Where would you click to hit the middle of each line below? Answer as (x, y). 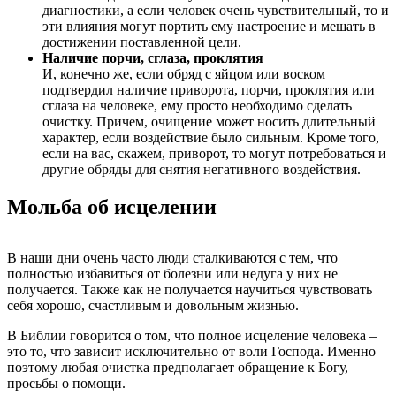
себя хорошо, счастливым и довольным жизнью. (153, 306)
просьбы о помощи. (66, 384)
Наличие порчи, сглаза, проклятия (153, 57)
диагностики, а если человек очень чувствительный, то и (216, 10)
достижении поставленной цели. (142, 42)
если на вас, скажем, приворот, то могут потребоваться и (214, 153)
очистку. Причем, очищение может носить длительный (209, 121)
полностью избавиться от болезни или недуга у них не (172, 274)
